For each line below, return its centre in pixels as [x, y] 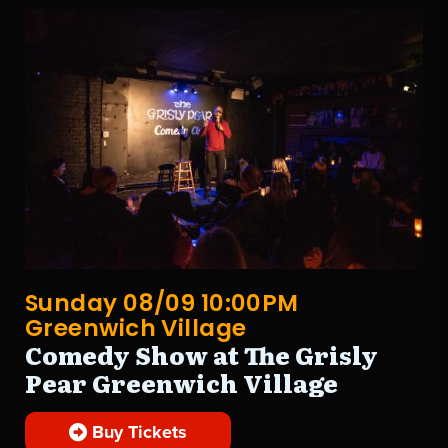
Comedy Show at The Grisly [201, 355]
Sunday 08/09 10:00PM [162, 303]
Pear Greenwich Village [181, 383]
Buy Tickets [137, 432]
